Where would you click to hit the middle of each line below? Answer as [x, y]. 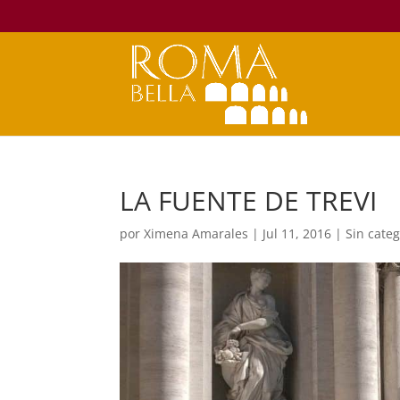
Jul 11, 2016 [297, 233]
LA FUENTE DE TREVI [249, 200]
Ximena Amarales [196, 233]
